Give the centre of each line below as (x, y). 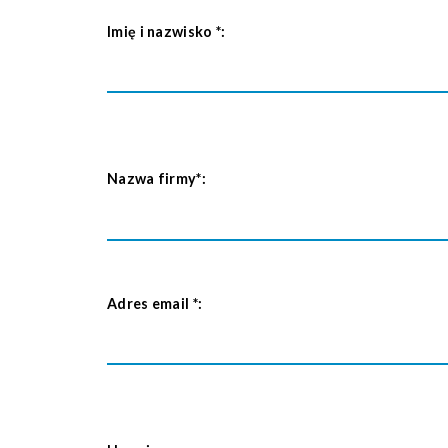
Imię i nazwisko (161, 31)
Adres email (150, 303)
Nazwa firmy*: (156, 178)
